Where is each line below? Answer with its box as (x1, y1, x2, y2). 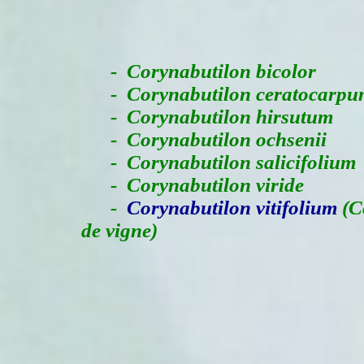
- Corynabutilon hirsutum (81, 106, 333, 128)
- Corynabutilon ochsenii (81, 128, 327, 150)
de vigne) (81, 219, 158, 241)
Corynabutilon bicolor (127, 60, 316, 82)
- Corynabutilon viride (81, 174, 304, 196)
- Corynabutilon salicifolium (81, 151, 356, 173)
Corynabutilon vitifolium (127, 197, 337, 219)
